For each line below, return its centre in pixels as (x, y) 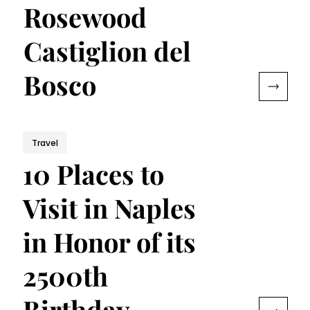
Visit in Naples (109, 208)
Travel (45, 143)
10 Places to (93, 174)
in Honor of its (109, 241)
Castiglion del (107, 51)
